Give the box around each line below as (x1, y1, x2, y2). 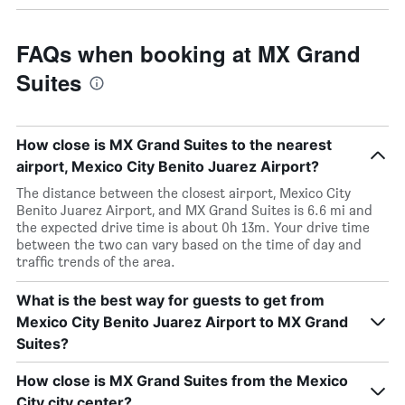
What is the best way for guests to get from (16, 291, 325, 309)
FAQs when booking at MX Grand (16, 38, 361, 69)
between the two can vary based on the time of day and (16, 236, 362, 253)
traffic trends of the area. (16, 253, 175, 270)
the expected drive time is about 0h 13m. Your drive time (16, 219, 370, 236)
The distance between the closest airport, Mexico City (16, 184, 351, 202)
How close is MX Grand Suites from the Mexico (16, 372, 348, 390)
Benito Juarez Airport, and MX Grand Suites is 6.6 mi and (16, 202, 372, 219)
